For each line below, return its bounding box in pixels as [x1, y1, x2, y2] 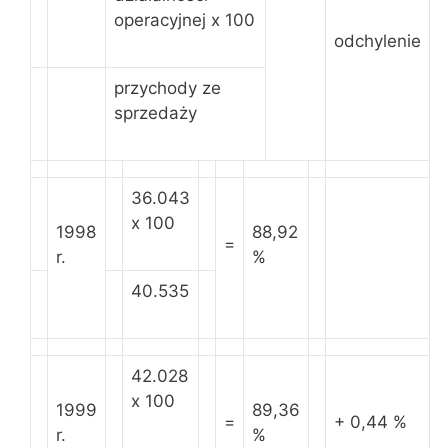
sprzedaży [114, 103, 197, 123]
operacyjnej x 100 [114, 10, 255, 30]
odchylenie [334, 31, 421, 51]
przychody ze [114, 78, 221, 98]
